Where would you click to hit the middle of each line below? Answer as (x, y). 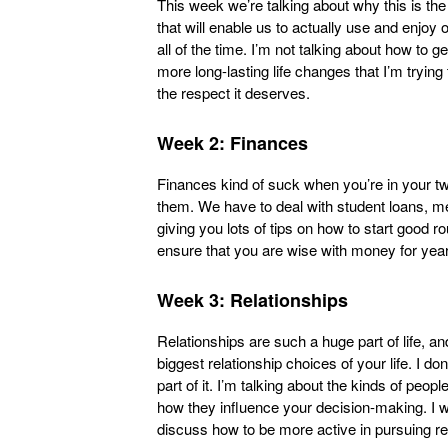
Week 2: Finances (232, 143)
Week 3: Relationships (252, 300)
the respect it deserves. (233, 92)
